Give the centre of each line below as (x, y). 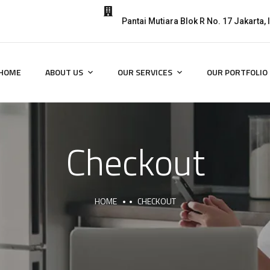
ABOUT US (64, 72)
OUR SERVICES (145, 72)
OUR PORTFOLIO (237, 72)
